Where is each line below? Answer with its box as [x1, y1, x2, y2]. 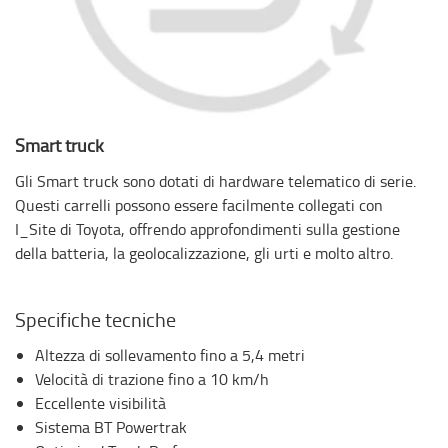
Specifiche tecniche [15, 304, 176, 333]
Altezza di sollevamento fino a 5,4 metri [35, 343, 305, 366]
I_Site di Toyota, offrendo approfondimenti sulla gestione [15, 217, 400, 240]
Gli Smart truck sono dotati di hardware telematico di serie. [15, 169, 416, 192]
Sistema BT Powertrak [35, 415, 187, 438]
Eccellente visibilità [35, 391, 166, 414]
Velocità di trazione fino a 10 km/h [35, 367, 269, 390]
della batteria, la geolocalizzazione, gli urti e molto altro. [15, 241, 393, 264]
